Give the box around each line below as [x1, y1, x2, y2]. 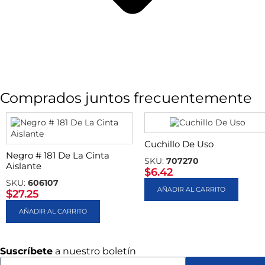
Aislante [6, 160, 41, 172]
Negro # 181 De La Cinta [6, 150, 109, 161]
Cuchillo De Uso [144, 138, 214, 150]
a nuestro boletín [53, 245, 136, 257]
